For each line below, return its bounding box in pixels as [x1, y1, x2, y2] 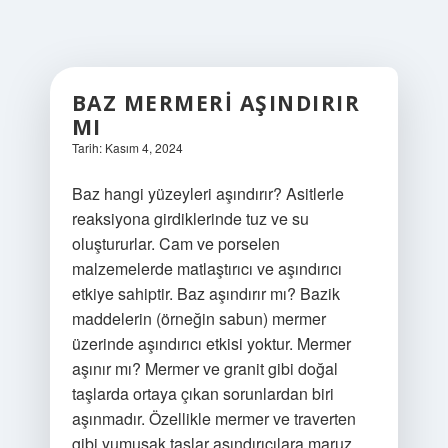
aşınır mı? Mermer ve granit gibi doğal [71, 357, 338, 380]
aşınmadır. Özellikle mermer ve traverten [71, 407, 356, 430]
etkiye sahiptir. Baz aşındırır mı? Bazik [71, 282, 340, 305]
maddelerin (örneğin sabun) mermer [71, 307, 326, 330]
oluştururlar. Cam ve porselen [71, 232, 280, 255]
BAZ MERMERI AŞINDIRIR [71, 89, 361, 117]
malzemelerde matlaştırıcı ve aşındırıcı [71, 257, 342, 280]
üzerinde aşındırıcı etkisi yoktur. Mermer [71, 332, 351, 355]
